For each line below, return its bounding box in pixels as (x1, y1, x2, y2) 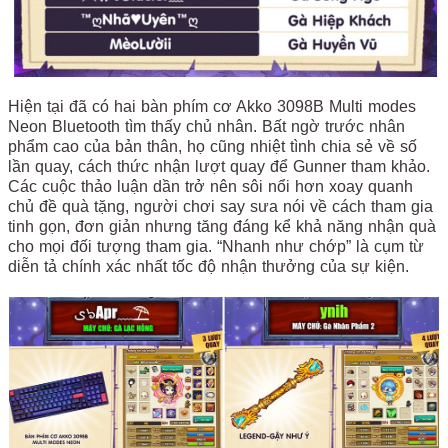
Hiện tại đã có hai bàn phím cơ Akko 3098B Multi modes (8, 98, 416, 116)
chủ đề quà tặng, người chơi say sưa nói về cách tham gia (8, 198, 433, 216)
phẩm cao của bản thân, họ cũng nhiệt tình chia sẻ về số (8, 138, 417, 156)
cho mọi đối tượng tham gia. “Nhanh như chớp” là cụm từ (8, 238, 424, 256)
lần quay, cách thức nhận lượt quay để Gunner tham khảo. (8, 158, 430, 176)
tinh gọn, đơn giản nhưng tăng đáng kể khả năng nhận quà (8, 218, 436, 236)
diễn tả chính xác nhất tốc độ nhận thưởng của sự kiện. (8, 258, 409, 276)
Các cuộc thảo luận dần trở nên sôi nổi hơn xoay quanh (8, 178, 413, 196)
